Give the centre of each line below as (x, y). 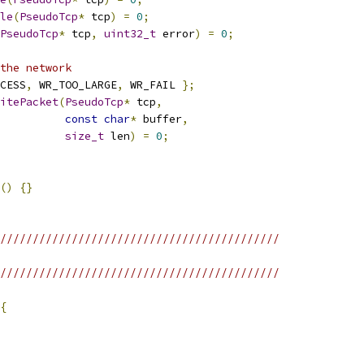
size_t (84, 136)
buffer (159, 119)
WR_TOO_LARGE (75, 85)
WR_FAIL (153, 85)
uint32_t (130, 34)
